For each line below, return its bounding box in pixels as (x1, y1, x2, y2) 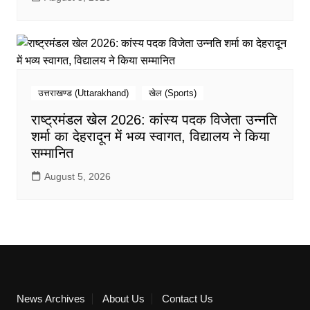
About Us (102, 292, 145, 304)
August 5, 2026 (44, 170, 111, 182)
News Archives (16, 292, 85, 304)
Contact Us (161, 292, 213, 304)
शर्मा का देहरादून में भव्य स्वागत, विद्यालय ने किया (30, 128, 270, 144)
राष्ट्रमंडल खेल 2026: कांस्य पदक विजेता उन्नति (30, 111, 277, 127)
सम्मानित (30, 145, 73, 161)
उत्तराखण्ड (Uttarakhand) (37, 87, 129, 98)
